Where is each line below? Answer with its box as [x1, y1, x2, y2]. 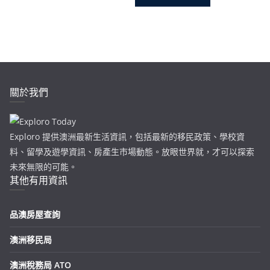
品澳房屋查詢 [10, 208, 60, 220]
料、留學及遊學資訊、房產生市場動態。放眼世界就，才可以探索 [10, 145, 254, 157]
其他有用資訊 [10, 173, 67, 187]
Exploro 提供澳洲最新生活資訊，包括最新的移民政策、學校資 [10, 130, 245, 142]
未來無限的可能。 [10, 160, 77, 172]
